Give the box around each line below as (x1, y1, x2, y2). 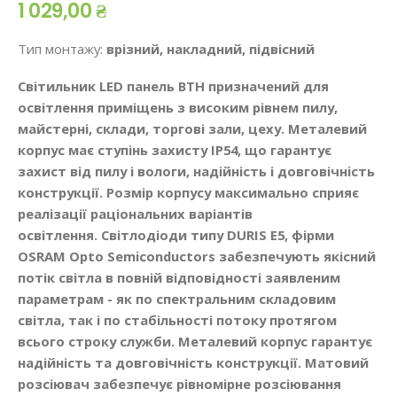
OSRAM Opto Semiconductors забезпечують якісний (18, 247, 376, 266)
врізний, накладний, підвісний (106, 39, 315, 58)
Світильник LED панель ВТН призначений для (18, 77, 329, 96)
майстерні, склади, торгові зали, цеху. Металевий (18, 120, 367, 138)
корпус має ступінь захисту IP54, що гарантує (18, 141, 331, 160)
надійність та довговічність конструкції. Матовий (18, 354, 369, 372)
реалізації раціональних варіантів (18, 205, 253, 223)
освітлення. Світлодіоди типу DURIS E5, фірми (18, 226, 334, 245)
